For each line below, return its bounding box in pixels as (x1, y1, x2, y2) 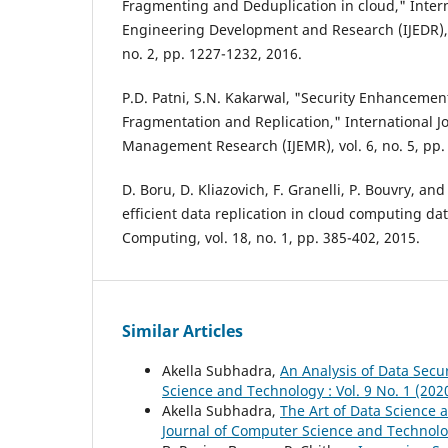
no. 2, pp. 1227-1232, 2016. (122, 44, 302, 64)
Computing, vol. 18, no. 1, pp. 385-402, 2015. (122, 228, 420, 248)
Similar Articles (122, 320, 243, 343)
